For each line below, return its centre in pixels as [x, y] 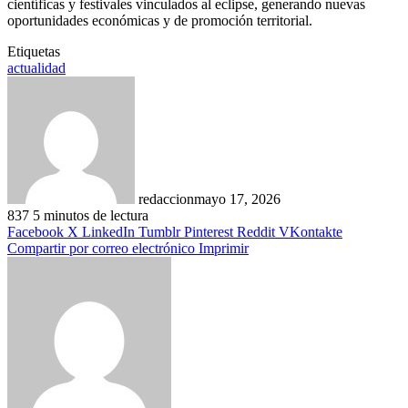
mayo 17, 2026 [237, 199]
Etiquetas [34, 52]
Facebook [36, 232]
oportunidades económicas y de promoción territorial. [160, 21]
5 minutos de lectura [91, 216]
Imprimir [224, 249]
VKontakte [311, 232]
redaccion [166, 199]
